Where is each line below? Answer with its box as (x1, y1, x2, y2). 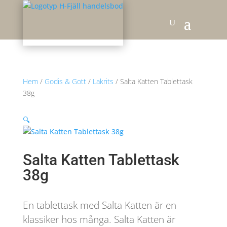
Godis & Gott (44, 77, 86, 86)
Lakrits (92, 77, 113, 86)
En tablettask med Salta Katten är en (22, 199, 176, 212)
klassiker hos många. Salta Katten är (22, 213, 175, 226)
